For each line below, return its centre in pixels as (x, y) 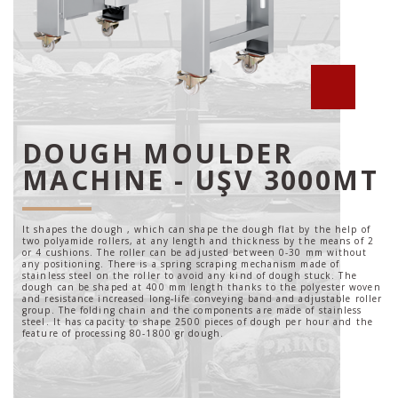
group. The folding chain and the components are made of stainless (192, 310)
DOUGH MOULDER (158, 154)
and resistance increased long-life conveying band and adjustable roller (203, 299)
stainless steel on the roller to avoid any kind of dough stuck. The (190, 276)
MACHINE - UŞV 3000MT (200, 180)
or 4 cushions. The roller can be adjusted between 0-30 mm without (195, 253)
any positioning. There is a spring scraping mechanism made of (181, 264)
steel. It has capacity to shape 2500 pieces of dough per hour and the (198, 322)
